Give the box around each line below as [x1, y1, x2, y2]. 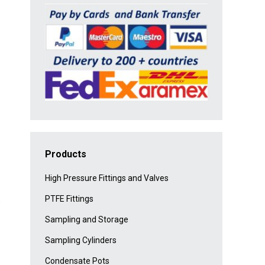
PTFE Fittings [45, 194, 93, 204]
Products [45, 148, 86, 160]
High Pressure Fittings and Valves [45, 173, 169, 183]
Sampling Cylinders [45, 235, 117, 245]
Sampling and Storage [45, 215, 128, 225]
